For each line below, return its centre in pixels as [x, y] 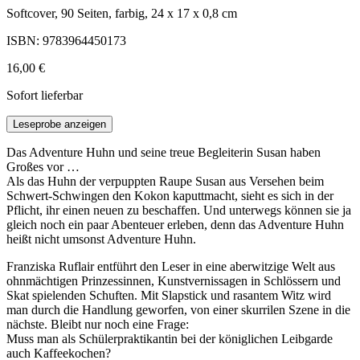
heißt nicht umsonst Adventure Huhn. [101, 239]
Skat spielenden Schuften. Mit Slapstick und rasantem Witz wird [169, 296]
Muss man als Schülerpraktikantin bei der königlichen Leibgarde [170, 339]
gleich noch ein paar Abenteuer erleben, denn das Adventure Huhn [175, 225]
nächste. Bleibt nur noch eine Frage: [98, 325]
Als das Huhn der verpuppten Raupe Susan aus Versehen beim [165, 182]
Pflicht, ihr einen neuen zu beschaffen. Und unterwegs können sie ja [179, 211]
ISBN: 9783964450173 [66, 41]
